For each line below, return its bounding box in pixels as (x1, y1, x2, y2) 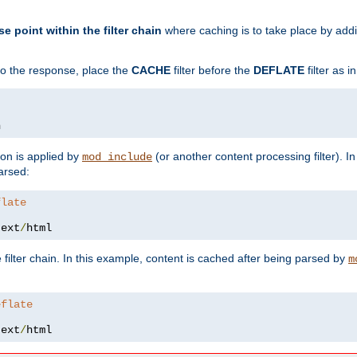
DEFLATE (253, 63, 304, 76)
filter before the (171, 63, 253, 76)
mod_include (82, 150, 152, 163)
